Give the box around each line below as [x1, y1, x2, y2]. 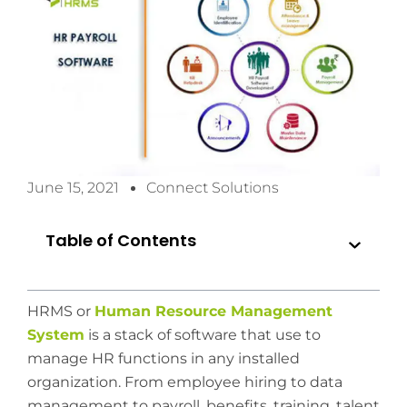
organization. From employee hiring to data [27, 373, 342, 392]
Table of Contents [45, 229, 196, 253]
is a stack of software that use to [84, 326, 321, 344]
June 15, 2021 [27, 179, 119, 197]
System [27, 326, 84, 344]
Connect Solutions [146, 179, 279, 197]
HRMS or [27, 303, 94, 321]
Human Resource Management [94, 303, 333, 321]
